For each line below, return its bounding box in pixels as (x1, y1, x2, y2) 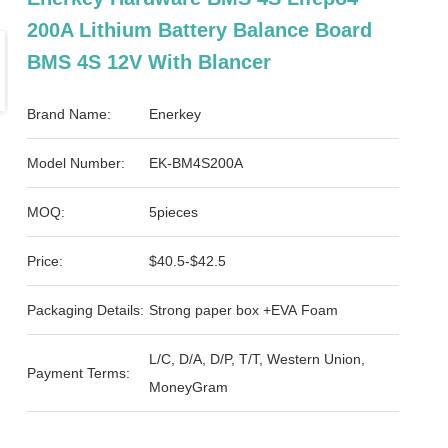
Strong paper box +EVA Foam (149, 302, 339, 318)
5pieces (149, 204, 199, 220)
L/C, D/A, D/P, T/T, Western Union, (149, 351, 366, 367)
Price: (27, 253, 64, 269)
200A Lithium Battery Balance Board (27, 19, 373, 41)
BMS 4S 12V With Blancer (27, 51, 272, 73)
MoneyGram (149, 379, 229, 395)
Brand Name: (27, 106, 112, 122)
